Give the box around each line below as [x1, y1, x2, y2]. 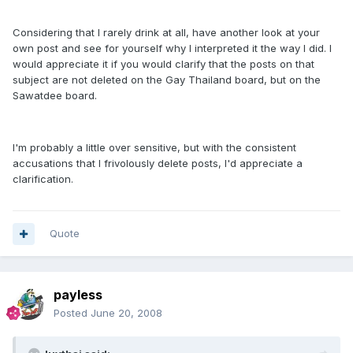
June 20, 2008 [91, 307, 162, 319]
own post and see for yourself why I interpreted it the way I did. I [13, 42, 332, 54]
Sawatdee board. [13, 89, 97, 102]
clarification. [13, 173, 73, 185]
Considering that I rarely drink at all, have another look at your [13, 26, 320, 39]
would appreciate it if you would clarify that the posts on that [13, 58, 314, 70]
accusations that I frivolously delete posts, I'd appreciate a [13, 157, 303, 169]
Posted [54, 307, 91, 319]
